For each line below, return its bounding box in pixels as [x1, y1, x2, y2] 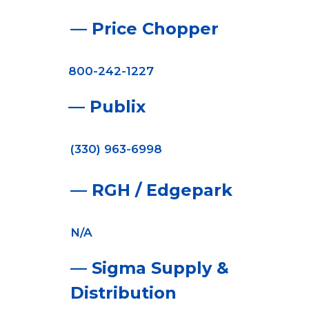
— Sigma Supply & [70, 258, 229, 278]
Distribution [70, 283, 177, 303]
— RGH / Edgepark [70, 180, 232, 200]
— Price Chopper [70, 19, 219, 39]
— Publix [68, 97, 146, 117]
